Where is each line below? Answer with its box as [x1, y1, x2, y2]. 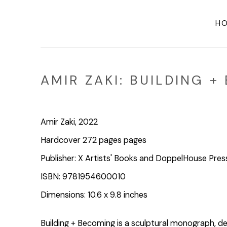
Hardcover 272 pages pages [41, 135, 146, 145]
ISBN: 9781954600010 [41, 171, 126, 182]
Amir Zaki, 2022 [41, 117, 98, 127]
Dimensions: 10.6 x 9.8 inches [41, 190, 147, 200]
